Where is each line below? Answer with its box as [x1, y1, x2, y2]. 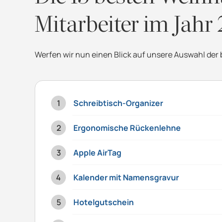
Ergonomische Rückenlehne [73, 122, 181, 133]
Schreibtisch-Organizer [73, 97, 163, 109]
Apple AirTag [73, 147, 121, 158]
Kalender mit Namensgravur [73, 171, 179, 183]
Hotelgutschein [73, 196, 134, 208]
